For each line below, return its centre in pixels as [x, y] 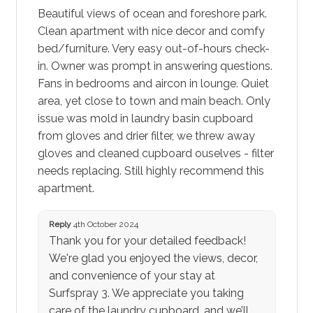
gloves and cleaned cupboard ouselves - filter [155, 153]
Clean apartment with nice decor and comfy [151, 31]
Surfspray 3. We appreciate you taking [146, 293]
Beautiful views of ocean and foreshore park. [152, 13]
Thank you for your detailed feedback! [147, 241]
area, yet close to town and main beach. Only [154, 101]
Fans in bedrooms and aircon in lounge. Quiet [153, 83]
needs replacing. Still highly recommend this [151, 170]
